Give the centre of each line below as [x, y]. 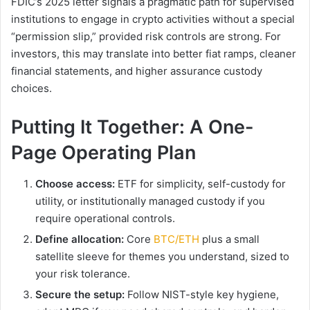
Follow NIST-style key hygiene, [202, 294]
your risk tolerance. [83, 273]
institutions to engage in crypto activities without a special [153, 19]
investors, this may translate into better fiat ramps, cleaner [154, 54]
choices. [31, 89]
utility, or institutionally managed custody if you [150, 201]
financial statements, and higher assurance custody [137, 71]
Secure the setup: [80, 294]
